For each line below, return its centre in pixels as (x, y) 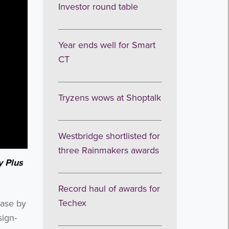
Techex (72, 203)
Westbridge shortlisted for (109, 136)
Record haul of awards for (109, 189)
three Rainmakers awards (108, 150)
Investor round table (98, 7)
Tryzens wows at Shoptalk (109, 98)
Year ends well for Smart (107, 45)
